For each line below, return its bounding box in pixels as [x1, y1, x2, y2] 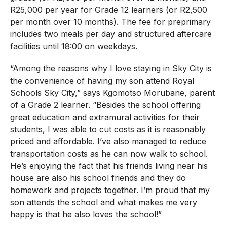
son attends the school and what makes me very [10, 197, 197, 207]
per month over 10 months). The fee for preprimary [10, 16, 211, 27]
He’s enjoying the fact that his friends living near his [10, 160, 208, 171]
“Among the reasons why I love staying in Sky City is [10, 63, 212, 73]
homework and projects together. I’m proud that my [10, 184, 210, 195]
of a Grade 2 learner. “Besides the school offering [10, 99, 201, 110]
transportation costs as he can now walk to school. [10, 148, 208, 159]
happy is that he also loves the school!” [10, 209, 162, 219]
